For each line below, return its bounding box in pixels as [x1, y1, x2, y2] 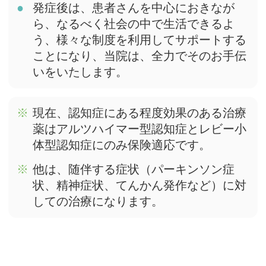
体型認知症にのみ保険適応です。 [33, 138, 211, 152]
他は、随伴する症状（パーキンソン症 [33, 163, 235, 176]
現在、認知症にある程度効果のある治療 [33, 106, 247, 120]
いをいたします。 [33, 65, 128, 79]
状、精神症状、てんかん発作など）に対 [33, 179, 247, 192]
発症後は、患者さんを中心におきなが [33, 1, 235, 15]
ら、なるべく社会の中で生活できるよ [33, 17, 235, 31]
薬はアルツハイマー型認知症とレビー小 [33, 122, 247, 136]
